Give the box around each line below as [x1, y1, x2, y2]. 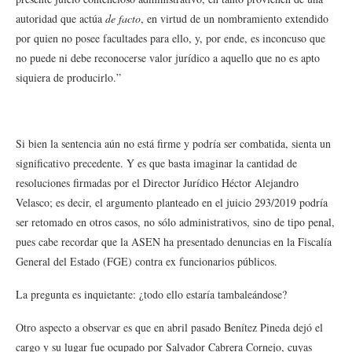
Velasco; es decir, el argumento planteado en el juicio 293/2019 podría [16, 195, 328, 210]
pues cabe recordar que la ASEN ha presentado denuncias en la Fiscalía [16, 234, 332, 249]
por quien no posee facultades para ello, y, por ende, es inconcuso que [16, 31, 325, 46]
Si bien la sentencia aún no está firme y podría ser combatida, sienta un [16, 136, 331, 151]
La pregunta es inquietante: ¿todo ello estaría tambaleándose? [16, 287, 287, 302]
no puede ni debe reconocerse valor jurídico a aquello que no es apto [16, 50, 320, 65]
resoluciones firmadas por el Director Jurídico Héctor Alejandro [16, 175, 299, 190]
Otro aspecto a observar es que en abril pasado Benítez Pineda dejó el [16, 320, 323, 335]
